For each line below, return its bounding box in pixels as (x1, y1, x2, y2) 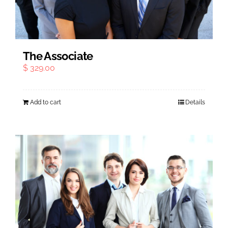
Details (185, 99, 205, 106)
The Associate (23, 50, 93, 63)
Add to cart (30, 99, 61, 106)
